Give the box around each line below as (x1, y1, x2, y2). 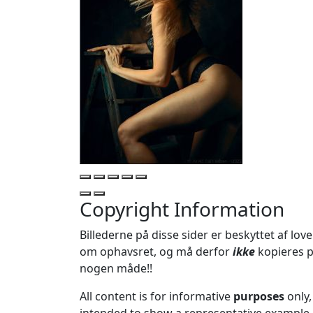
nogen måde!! (80, 261, 152, 277)
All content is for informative (80, 289, 233, 305)
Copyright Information (80, 196, 284, 223)
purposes (233, 289, 284, 305)
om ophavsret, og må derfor (80, 244, 233, 260)
